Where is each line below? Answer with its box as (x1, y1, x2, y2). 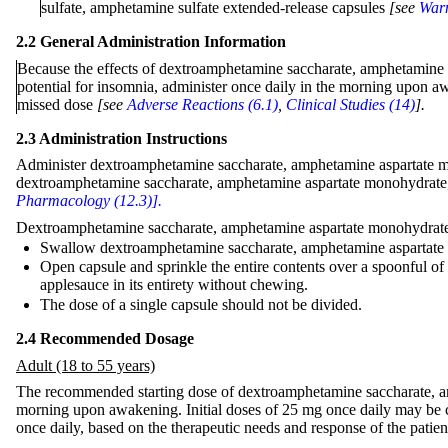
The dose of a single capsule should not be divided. (40, 295, 362, 313)
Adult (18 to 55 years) (16, 356, 155, 374)
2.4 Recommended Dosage (16, 329, 194, 347)
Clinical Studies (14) (286, 95, 415, 113)
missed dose (17, 95, 97, 113)
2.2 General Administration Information (16, 32, 286, 50)
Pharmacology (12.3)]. (16, 192, 162, 210)
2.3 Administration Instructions (16, 129, 227, 147)
